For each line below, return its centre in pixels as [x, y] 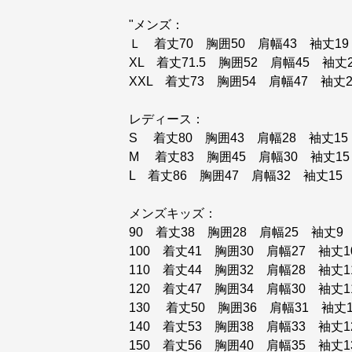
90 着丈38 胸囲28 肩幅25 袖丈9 [236, 232]
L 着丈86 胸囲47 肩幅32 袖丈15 [236, 176]
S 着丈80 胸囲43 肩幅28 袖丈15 [238, 138]
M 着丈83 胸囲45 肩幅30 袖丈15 [239, 157]
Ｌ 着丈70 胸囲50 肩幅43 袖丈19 [239, 44]
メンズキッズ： [173, 213]
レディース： [167, 119]
